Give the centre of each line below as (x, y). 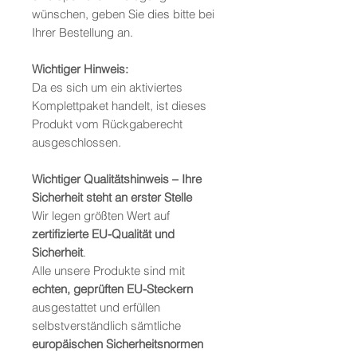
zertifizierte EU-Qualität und (103, 234)
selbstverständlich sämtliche (106, 326)
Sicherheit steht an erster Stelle (112, 198)
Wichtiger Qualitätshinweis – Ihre (117, 179)
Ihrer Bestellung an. (82, 33)
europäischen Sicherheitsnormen (118, 344)
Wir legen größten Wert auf (101, 216)
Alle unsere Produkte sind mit (108, 271)
